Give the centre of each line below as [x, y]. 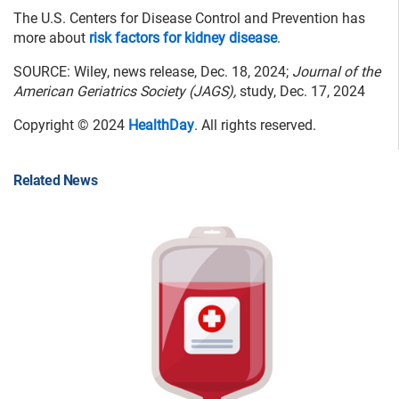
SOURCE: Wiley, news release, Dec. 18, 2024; [153, 72]
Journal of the [336, 72]
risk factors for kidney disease [183, 38]
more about [51, 38]
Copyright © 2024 [71, 126]
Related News [56, 181]
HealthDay [161, 126]
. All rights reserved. [255, 126]
